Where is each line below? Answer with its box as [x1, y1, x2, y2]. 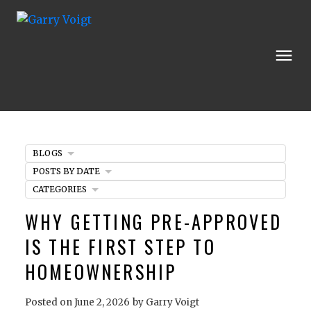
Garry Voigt [145, 296, 199, 308]
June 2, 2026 [74, 296, 130, 308]
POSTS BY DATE [32, 165, 100, 176]
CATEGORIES [32, 183, 87, 194]
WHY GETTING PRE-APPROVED [24, 208, 283, 235]
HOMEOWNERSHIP [24, 258, 177, 285]
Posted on [24, 296, 74, 308]
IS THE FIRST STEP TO [24, 233, 216, 260]
